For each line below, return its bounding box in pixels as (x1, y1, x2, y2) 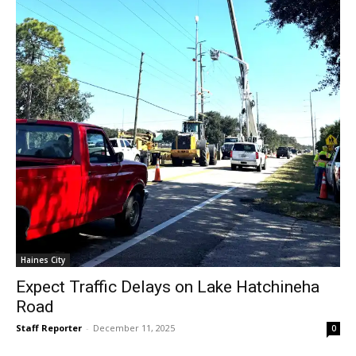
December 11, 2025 (93, 321, 175, 334)
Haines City (21, 253, 65, 265)
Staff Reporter (16, 321, 82, 334)
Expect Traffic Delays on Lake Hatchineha (16, 277, 319, 296)
